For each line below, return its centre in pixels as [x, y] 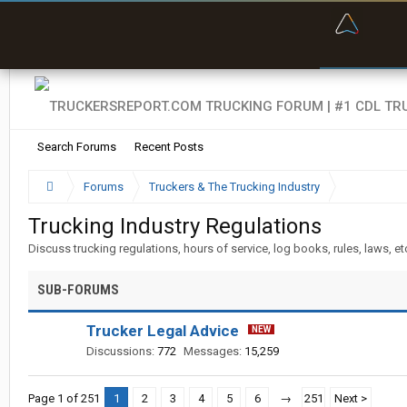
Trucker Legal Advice [163, 331]
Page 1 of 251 [64, 398]
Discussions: [120, 351]
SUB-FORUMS [78, 290]
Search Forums [77, 147]
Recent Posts [169, 147]
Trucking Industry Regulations [175, 226]
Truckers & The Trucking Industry [234, 187]
